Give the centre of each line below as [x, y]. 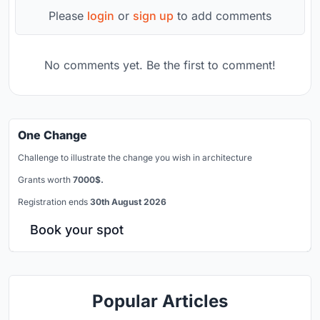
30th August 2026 [128, 201]
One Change [52, 135]
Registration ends [54, 201]
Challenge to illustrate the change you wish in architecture [135, 157]
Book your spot [77, 229]
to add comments [222, 15]
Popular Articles [160, 301]
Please [68, 15]
